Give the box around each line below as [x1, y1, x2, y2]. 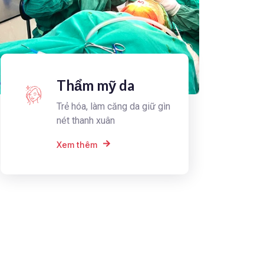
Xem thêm [57, 139, 98, 150]
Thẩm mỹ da [57, 77, 135, 94]
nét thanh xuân [57, 115, 115, 127]
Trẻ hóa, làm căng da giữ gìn [57, 101, 171, 113]
